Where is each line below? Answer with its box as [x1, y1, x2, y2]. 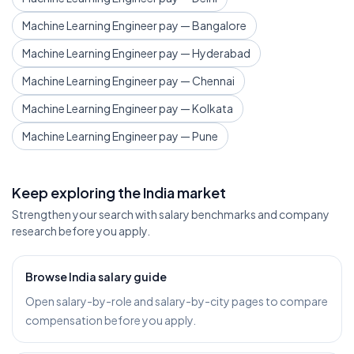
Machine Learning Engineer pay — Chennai [22, 73, 235, 88]
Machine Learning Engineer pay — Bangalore [22, 18, 247, 32]
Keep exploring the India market [12, 183, 226, 201]
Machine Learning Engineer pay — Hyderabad [22, 46, 250, 60]
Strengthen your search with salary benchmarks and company [12, 207, 330, 221]
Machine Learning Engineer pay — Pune [22, 129, 218, 143]
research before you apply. [12, 224, 150, 238]
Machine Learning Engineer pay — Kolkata [22, 101, 233, 115]
